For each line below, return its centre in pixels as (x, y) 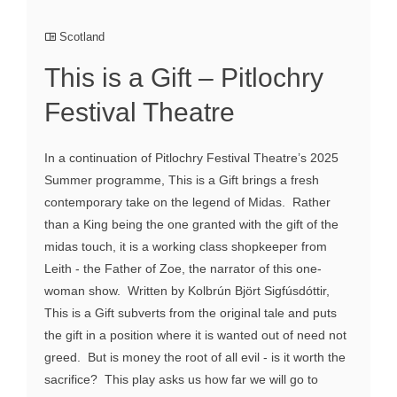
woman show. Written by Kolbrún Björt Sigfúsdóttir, (187, 291)
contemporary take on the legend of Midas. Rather (187, 202)
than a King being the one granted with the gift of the (191, 225)
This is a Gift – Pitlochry (184, 78)
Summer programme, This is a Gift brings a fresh (182, 180)
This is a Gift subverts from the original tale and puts (191, 313)
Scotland (82, 37)
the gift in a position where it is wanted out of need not (195, 335)
